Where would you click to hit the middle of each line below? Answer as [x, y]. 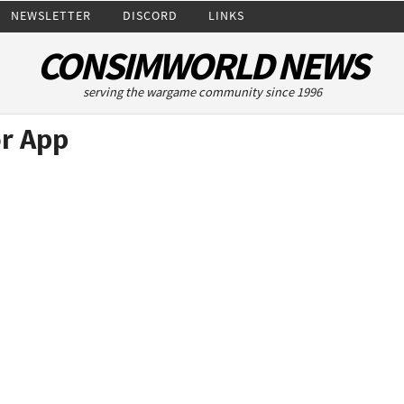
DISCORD [150, 15]
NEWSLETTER [51, 15]
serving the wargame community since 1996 [202, 92]
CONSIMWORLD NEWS [202, 66]
